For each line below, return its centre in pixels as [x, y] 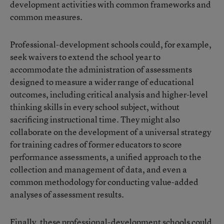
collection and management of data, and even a [98, 169]
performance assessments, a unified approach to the [106, 157]
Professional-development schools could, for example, [111, 44]
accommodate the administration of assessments [101, 69]
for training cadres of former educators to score [96, 144]
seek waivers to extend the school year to [85, 57]
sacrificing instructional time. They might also [95, 119]
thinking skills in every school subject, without [95, 107]
